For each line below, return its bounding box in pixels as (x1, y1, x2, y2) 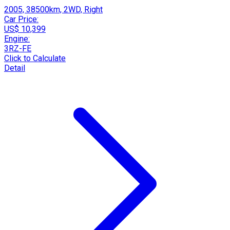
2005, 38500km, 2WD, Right (4, 4, 103, 14)
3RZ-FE (4, 43, 31, 53)
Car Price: (4, 14, 39, 24)
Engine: (4, 33, 30, 44)
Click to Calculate (4, 53, 66, 63)
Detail (4, 63, 25, 73)
